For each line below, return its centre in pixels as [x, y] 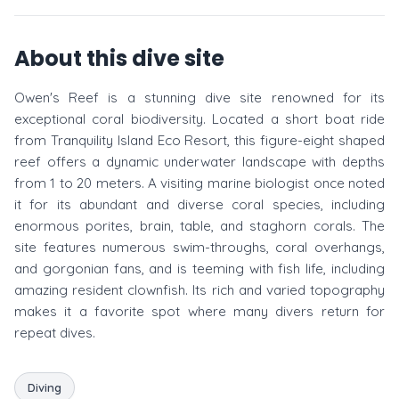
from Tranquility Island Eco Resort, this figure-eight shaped [199, 140]
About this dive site [119, 58]
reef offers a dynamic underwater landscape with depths [199, 162]
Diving [45, 387]
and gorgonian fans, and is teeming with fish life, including [199, 269]
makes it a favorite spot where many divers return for [199, 311]
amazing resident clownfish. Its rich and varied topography [199, 290]
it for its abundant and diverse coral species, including [199, 204]
